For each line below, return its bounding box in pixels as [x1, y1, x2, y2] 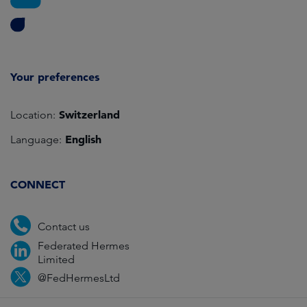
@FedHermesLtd [38, 271, 120, 285]
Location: [10, 108, 56, 121]
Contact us [38, 220, 90, 234]
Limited [38, 252, 75, 266]
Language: [10, 132, 62, 146]
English [62, 132, 101, 146]
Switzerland [56, 107, 120, 121]
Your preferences [10, 69, 99, 84]
